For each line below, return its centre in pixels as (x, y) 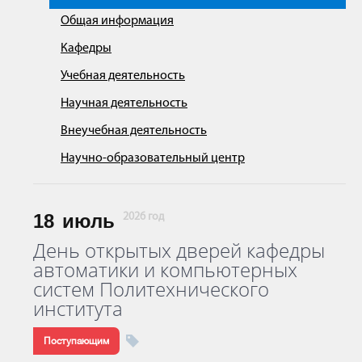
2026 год (143, 217)
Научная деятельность (124, 103)
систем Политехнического (151, 288)
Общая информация (117, 21)
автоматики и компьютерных (165, 269)
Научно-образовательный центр (153, 158)
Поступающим (76, 341)
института (78, 308)
